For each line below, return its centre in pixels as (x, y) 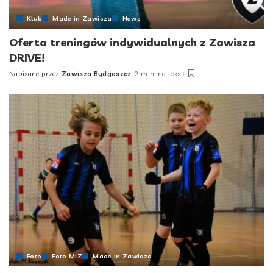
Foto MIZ (67, 256)
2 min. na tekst (159, 74)
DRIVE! (27, 58)
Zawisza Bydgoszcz (96, 74)
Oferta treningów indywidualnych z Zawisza (132, 43)
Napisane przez (34, 74)
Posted (22, 78)
